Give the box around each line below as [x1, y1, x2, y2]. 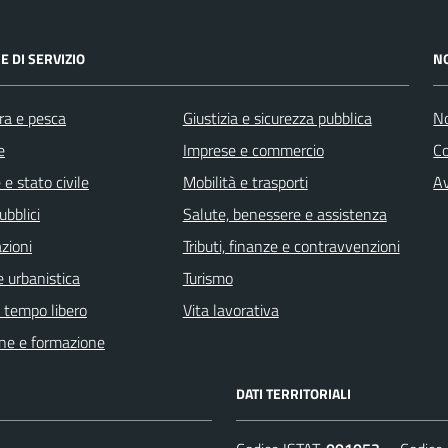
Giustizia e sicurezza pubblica [182, 105, 372, 130]
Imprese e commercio [182, 137, 324, 162]
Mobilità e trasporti [182, 169, 308, 194]
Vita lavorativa [182, 297, 279, 322]
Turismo [182, 265, 233, 290]
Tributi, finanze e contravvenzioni [182, 233, 400, 258]
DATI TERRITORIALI [236, 382, 351, 404]
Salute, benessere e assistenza [182, 201, 387, 226]
